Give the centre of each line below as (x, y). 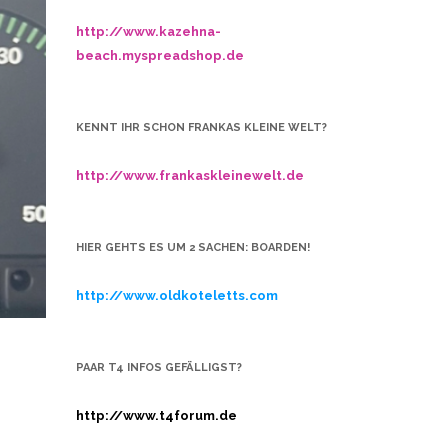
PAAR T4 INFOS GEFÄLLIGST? (159, 367)
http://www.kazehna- (148, 31)
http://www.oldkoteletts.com (177, 295)
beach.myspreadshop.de (160, 55)
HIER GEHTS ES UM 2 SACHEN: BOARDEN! (193, 247)
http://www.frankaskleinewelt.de (190, 175)
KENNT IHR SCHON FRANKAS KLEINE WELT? (201, 127)
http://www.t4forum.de (156, 415)
